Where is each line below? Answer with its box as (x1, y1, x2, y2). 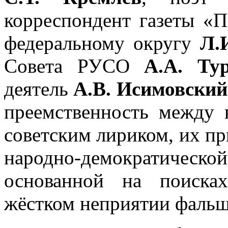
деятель (4, 77, 74, 100)
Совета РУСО (4, 54, 145, 77)
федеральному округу (4, 32, 201, 54)
